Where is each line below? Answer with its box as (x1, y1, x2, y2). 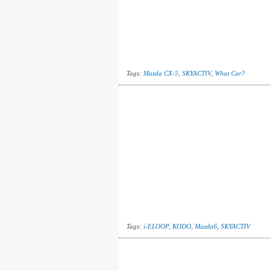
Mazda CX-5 (143, 70, 178, 77)
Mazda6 (194, 223, 217, 230)
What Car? (214, 70, 245, 77)
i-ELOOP (143, 223, 169, 230)
